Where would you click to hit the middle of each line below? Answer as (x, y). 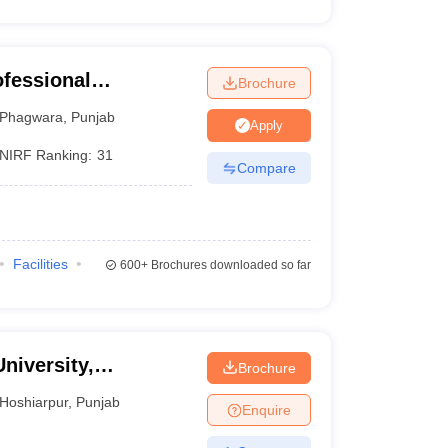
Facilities (40, 264)
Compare (266, 167)
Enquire (266, 409)
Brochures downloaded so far (229, 265)
